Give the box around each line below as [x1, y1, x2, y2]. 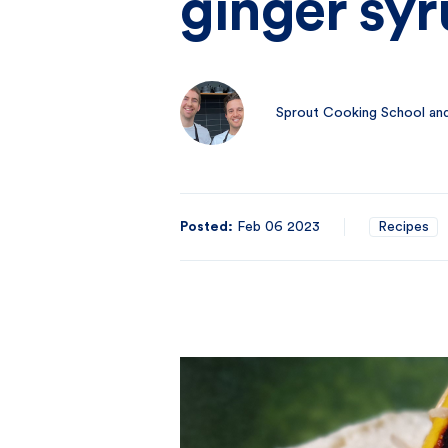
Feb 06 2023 [237, 220, 320, 234]
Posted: [180, 220, 233, 234]
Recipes [378, 220, 429, 234]
